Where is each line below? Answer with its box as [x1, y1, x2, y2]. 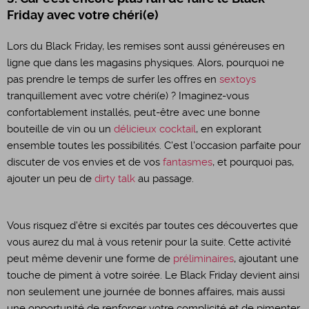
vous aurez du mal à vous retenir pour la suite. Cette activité [7, 237, 291, 248]
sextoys [219, 74, 256, 85]
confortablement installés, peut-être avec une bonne [7, 107, 260, 118]
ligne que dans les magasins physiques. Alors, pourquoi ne [7, 57, 284, 68]
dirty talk [94, 173, 135, 184]
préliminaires [173, 253, 234, 264]
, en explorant [196, 123, 261, 134]
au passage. [135, 173, 194, 184]
